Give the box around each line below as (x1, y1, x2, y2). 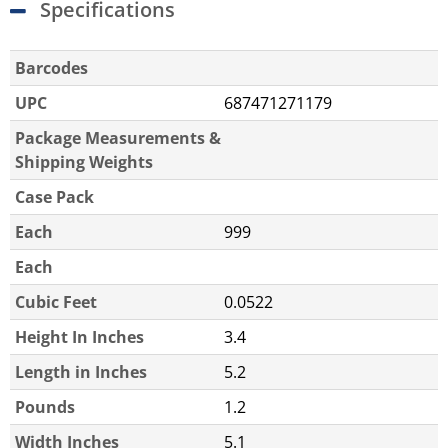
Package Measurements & (15, 126, 221, 149)
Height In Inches (15, 325, 144, 348)
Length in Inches (15, 360, 147, 383)
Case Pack (15, 185, 94, 208)
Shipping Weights (15, 150, 153, 173)
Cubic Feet (15, 290, 97, 313)
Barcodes (15, 56, 88, 79)
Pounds (15, 395, 75, 418)
